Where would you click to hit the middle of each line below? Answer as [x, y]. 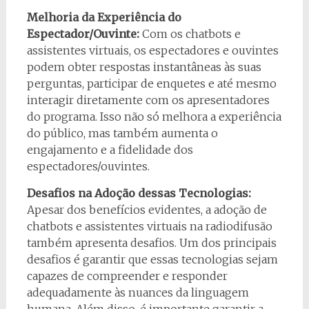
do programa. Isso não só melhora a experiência [154, 117]
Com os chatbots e [190, 34]
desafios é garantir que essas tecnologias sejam [152, 260]
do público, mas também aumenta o [122, 133]
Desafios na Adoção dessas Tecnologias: [139, 193]
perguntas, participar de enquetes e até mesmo [151, 84]
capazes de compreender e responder [127, 276]
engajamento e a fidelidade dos [110, 150]
